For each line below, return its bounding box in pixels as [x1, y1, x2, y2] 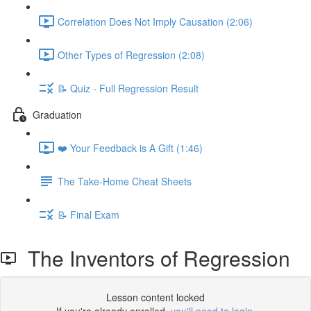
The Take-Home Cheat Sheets [58, 174, 192, 188]
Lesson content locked [106, 290, 205, 304]
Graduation [33, 107, 82, 121]
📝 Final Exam [58, 207, 119, 221]
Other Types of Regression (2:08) [58, 47, 205, 62]
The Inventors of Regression [17, 243, 290, 273]
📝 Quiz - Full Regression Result [58, 81, 199, 95]
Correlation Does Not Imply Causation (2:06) [58, 14, 253, 28]
